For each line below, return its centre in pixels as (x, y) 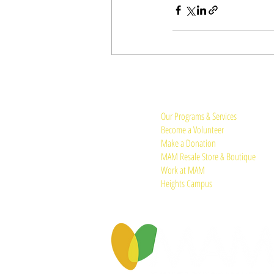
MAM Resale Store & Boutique (208, 157)
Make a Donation (188, 143)
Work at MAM (183, 170)
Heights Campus (187, 184)
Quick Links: (180, 103)
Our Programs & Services (199, 117)
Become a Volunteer (192, 130)
